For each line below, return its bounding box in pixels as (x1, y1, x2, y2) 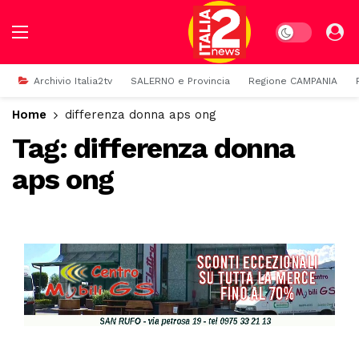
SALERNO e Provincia (131, 75, 230, 87)
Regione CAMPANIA (248, 75, 337, 87)
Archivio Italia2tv (34, 75, 112, 87)
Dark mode (275, 23, 334, 37)
